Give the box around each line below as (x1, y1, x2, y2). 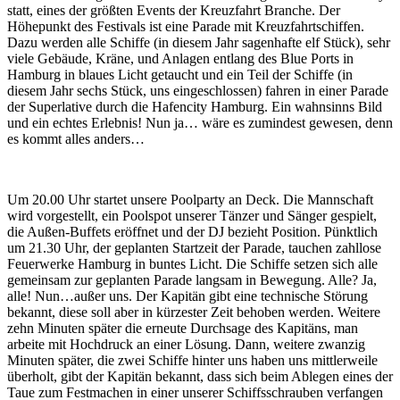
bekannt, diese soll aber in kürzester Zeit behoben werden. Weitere (7, 304, 380, 320)
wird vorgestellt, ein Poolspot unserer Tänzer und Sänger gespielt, (7, 207, 377, 223)
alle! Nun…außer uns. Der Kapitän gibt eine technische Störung (7, 287, 368, 304)
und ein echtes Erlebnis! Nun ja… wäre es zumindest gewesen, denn (7, 114, 393, 130)
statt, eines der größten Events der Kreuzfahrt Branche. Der (7, 2, 340, 18)
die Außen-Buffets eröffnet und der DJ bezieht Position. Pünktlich (7, 223, 378, 239)
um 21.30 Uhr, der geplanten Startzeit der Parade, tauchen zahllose (7, 239, 381, 255)
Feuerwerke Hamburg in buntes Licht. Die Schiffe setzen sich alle (7, 255, 378, 271)
